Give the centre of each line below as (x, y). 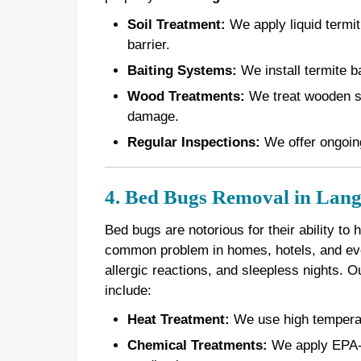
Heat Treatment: (178, 320)
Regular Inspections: (193, 142)
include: (128, 290)
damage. (153, 116)
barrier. (148, 45)
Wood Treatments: (186, 96)
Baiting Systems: (182, 71)
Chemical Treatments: (197, 346)
